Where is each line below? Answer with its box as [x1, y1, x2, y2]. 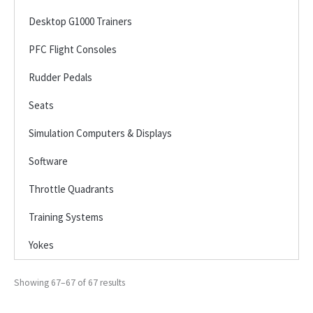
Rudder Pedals [29, 70, 92, 84]
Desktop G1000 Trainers [29, 14, 132, 28]
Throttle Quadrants [29, 182, 114, 196]
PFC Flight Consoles [29, 42, 117, 56]
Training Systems [29, 210, 103, 224]
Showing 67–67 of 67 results [14, 276, 125, 289]
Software [29, 154, 68, 168]
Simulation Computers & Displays [29, 126, 172, 140]
